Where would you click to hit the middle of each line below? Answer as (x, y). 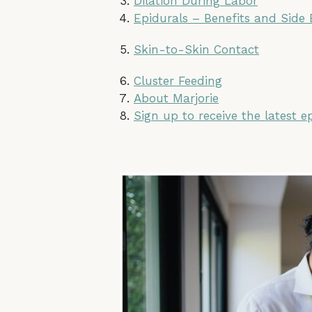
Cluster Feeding (178, 80)
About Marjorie (176, 98)
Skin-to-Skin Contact (196, 49)
